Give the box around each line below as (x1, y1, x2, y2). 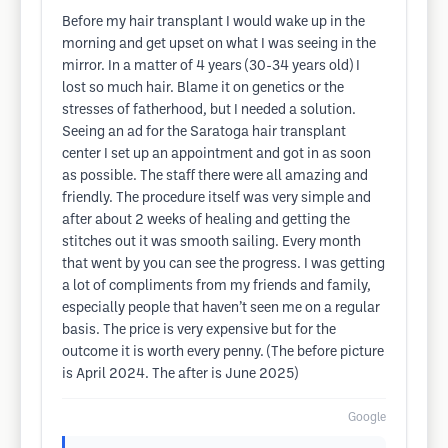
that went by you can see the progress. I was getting (62, 258, 385, 271)
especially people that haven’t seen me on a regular (62, 302, 380, 315)
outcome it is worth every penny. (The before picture (62, 346, 384, 359)
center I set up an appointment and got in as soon (62, 148, 371, 161)
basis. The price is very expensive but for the (62, 324, 336, 337)
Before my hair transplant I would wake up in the (62, 16, 365, 29)
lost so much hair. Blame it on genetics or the (62, 82, 344, 95)
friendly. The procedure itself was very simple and (62, 192, 371, 205)
